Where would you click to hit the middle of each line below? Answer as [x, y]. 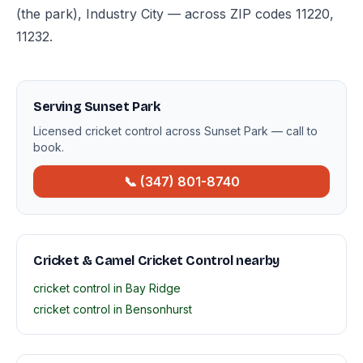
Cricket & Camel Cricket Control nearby [156, 261]
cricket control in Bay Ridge [107, 288]
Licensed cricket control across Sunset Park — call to [175, 131]
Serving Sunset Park [97, 107]
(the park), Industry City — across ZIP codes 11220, [175, 14]
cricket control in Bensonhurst [113, 309]
